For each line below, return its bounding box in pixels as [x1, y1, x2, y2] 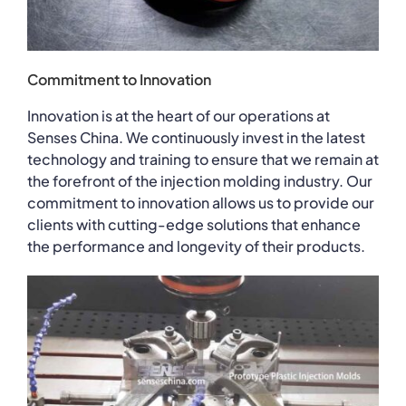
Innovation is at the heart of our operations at [26, 105, 330, 125]
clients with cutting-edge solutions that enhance [26, 214, 361, 234]
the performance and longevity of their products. [26, 236, 365, 256]
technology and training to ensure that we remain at [26, 149, 379, 169]
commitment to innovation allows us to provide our [26, 192, 374, 212]
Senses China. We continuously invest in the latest [26, 127, 365, 147]
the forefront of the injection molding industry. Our [26, 170, 372, 190]
